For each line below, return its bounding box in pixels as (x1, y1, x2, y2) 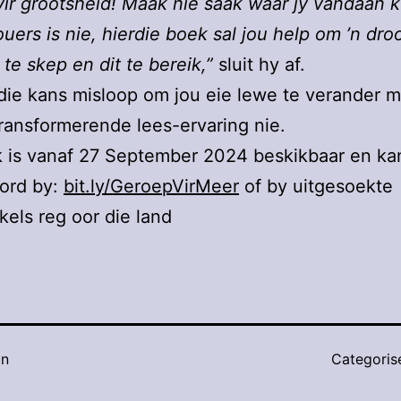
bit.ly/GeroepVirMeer (64, 175, 239, 198)
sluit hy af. (213, 54, 305, 76)
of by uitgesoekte (239, 175, 393, 198)
